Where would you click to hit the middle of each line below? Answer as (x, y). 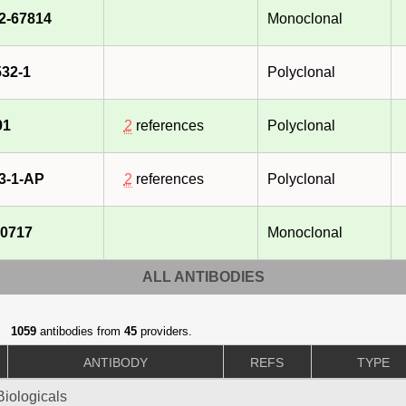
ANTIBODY (115, 363)
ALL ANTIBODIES (203, 277)
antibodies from (80, 332)
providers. (164, 332)
